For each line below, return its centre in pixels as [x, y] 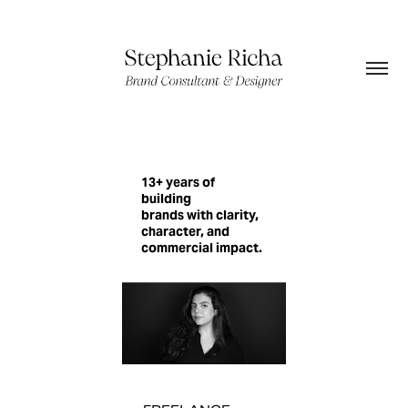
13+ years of [178, 182]
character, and [185, 231]
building [166, 199]
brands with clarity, [199, 215]
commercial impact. [201, 248]
